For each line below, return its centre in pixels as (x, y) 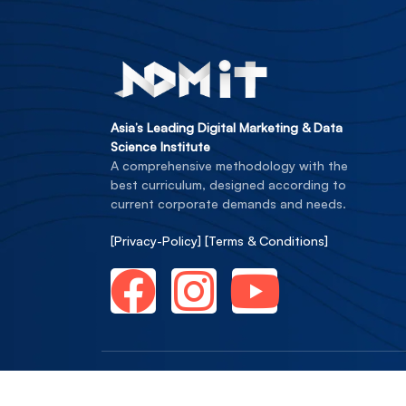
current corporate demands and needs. (228, 204)
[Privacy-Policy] (158, 241)
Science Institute (160, 147)
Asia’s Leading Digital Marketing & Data (227, 128)
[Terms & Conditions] (266, 241)
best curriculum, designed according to (228, 185)
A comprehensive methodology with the (229, 166)
